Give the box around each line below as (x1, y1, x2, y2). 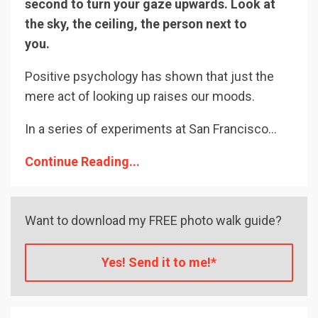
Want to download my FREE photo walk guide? (25, 212, 282, 228)
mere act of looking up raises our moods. (25, 88, 258, 104)
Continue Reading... (25, 153, 140, 169)
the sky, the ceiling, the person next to (25, 16, 247, 31)
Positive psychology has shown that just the (25, 68, 274, 84)
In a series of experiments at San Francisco (25, 121, 268, 136)
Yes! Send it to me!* (102, 255, 216, 270)
